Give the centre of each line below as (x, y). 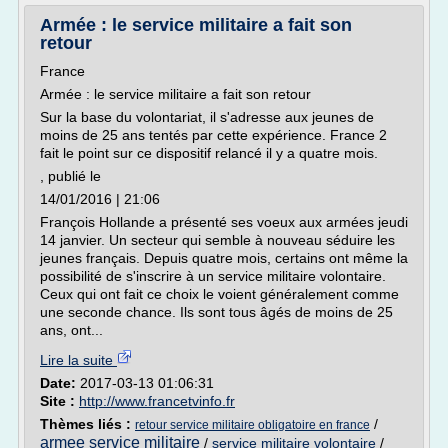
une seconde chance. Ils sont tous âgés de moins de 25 (216, 312)
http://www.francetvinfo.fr (157, 401)
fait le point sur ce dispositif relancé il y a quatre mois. (209, 153)
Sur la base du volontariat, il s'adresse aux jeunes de (207, 117)
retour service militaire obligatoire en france (252, 425)
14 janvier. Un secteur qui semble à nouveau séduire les (217, 240)
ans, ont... (71, 330)
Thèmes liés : (87, 424)
